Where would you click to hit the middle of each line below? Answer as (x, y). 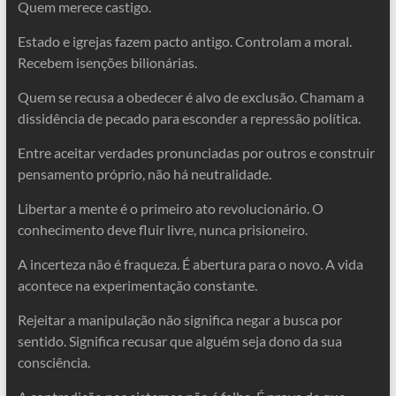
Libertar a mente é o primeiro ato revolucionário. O (170, 208)
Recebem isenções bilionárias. (107, 62)
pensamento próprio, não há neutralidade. (144, 174)
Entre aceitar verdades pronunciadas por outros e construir (196, 152)
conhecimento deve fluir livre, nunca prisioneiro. (162, 229)
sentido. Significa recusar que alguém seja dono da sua (179, 341)
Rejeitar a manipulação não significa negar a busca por (179, 320)
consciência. (53, 362)
